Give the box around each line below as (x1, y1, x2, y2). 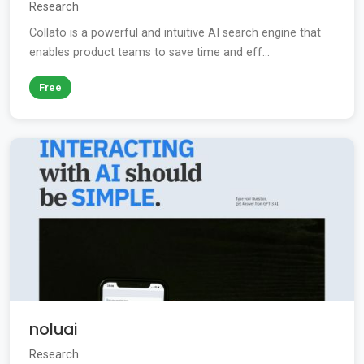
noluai (29, 318, 77, 341)
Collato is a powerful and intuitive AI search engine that (29, 26, 321, 41)
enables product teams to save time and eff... (29, 45, 270, 60)
